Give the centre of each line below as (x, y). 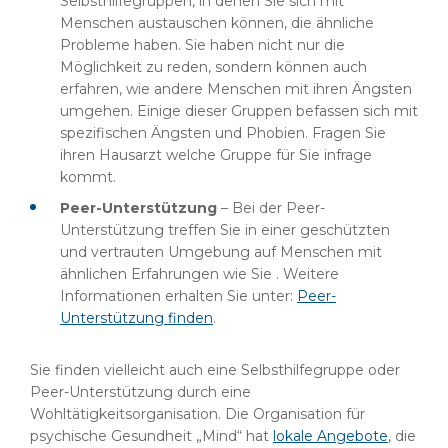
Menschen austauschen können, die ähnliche (217, 23)
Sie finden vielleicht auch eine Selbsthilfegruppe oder (215, 370)
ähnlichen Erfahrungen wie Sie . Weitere (199, 274)
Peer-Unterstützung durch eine (140, 392)
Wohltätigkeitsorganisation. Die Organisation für (197, 414)
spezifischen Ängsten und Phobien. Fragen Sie (223, 133)
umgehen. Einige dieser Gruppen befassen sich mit (239, 111)
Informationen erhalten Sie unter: (178, 296)
